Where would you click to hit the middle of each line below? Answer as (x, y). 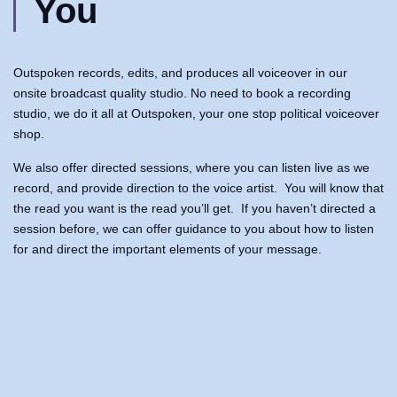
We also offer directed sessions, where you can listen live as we (191, 168)
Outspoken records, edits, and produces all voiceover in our (180, 73)
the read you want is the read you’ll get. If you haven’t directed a (195, 209)
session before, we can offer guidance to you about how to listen (194, 229)
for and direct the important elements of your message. (169, 249)
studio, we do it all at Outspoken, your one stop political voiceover (196, 114)
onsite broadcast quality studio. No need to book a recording (182, 93)
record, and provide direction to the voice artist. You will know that (198, 188)
